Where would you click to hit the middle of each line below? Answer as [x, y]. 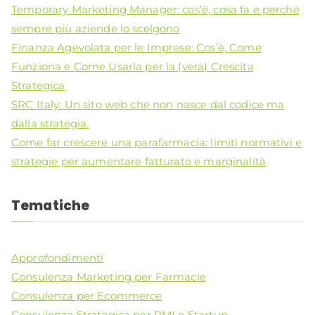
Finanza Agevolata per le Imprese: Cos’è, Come [136, 48]
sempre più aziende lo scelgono [96, 29]
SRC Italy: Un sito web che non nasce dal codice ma [148, 105]
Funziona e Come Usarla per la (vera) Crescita [133, 67]
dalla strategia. [50, 124]
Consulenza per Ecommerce [87, 296]
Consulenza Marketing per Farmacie [109, 277]
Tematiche [51, 205]
